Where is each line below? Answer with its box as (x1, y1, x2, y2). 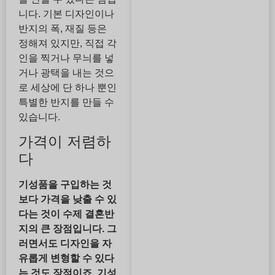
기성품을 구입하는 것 (18, 179, 112, 190)
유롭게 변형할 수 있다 (18, 252, 114, 263)
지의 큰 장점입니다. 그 (18, 223, 117, 234)
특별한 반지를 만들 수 (18, 96, 114, 107)
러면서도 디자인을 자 (18, 238, 112, 249)
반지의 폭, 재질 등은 (18, 23, 107, 34)
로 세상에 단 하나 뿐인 (18, 82, 117, 93)
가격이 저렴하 (18, 133, 111, 150)
